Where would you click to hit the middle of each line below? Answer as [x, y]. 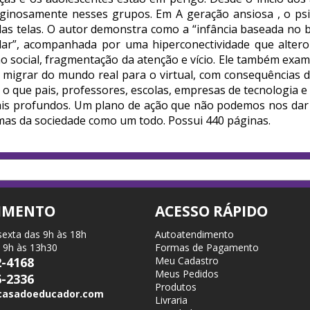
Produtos [176, 287]
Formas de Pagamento [207, 247]
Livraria [171, 300]
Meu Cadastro [187, 261]
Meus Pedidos [187, 274]
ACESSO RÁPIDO [211, 211]
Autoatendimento [194, 234]
